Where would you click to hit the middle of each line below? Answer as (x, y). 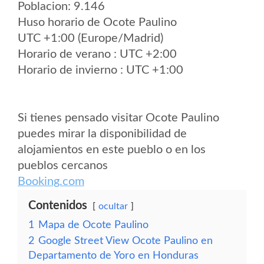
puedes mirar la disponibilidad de (102, 134)
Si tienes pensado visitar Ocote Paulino (118, 118)
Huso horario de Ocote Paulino (97, 22)
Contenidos (58, 206)
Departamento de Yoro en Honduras (113, 255)
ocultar (113, 206)
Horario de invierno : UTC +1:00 (100, 70)
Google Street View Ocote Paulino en (126, 241)
